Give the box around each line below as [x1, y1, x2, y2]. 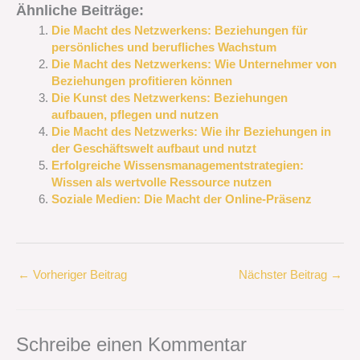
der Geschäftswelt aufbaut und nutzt [51, 141, 256, 155]
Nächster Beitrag [239, 268, 330, 282]
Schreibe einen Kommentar [16, 333, 247, 355]
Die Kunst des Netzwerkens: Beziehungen [51, 91, 288, 104]
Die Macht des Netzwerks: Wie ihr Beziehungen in [51, 125, 331, 138]
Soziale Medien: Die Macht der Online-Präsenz [51, 192, 312, 206]
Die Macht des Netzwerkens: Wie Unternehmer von [51, 57, 337, 71]
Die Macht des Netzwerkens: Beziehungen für [51, 23, 308, 37]
